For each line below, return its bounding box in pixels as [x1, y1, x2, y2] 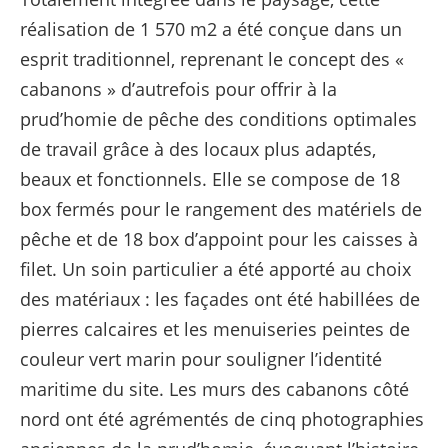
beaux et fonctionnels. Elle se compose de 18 [20, 167, 401, 192]
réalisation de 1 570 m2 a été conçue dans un [20, 17, 403, 42]
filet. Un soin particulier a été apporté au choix [20, 257, 412, 282]
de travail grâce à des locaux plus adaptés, [20, 137, 377, 162]
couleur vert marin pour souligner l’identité [20, 347, 383, 372]
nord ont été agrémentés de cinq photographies [20, 407, 425, 432]
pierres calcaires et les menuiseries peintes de [20, 317, 411, 342]
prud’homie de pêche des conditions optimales [20, 107, 418, 132]
